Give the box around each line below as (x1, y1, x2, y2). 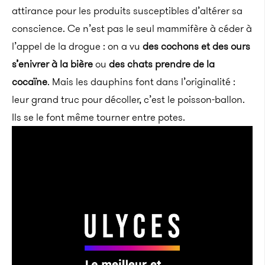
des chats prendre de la (109, 57, 215, 71)
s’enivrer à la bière (12, 57, 93, 71)
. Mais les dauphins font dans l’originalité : (47, 75, 235, 89)
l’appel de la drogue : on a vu (12, 39, 143, 53)
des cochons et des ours (143, 39, 250, 53)
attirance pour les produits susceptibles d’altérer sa (12, 4, 243, 18)
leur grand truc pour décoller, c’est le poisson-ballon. (12, 92, 245, 106)
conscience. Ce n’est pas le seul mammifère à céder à (12, 21, 252, 35)
